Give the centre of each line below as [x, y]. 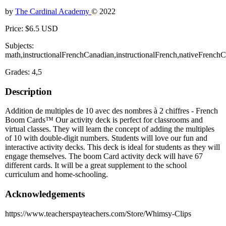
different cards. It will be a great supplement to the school [96, 165]
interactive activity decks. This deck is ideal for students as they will [112, 147]
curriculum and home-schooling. [56, 175]
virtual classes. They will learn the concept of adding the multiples [110, 129]
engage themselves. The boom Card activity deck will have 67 [104, 156]
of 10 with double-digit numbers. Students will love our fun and [106, 138]
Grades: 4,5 [23, 72]
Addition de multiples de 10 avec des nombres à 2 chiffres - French [111, 111]
